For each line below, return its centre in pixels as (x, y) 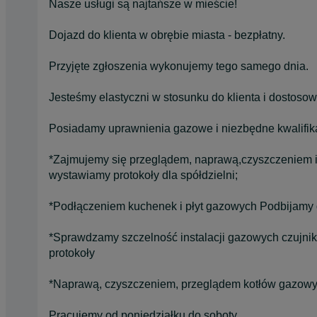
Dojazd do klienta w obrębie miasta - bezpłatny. (167, 35)
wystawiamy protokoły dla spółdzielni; (143, 175)
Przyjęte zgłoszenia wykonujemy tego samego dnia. (179, 66)
